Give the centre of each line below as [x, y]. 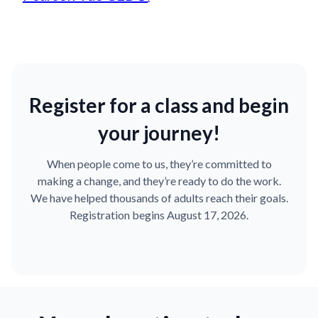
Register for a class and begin [159, 105]
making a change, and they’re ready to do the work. [159, 180]
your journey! [159, 132]
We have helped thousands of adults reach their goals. [159, 197]
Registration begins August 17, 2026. [159, 214]
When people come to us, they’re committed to [159, 163]
